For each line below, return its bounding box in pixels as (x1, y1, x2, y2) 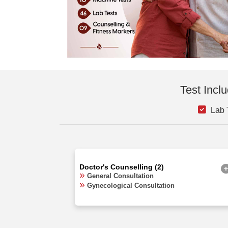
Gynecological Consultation (87, 181, 175, 189)
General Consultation (87, 172, 154, 180)
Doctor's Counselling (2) (79, 162, 164, 171)
